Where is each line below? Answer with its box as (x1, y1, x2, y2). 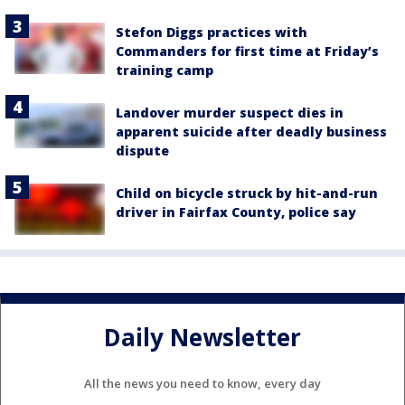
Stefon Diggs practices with (116, 24, 307, 42)
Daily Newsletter (104, 320, 301, 353)
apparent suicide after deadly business (116, 123, 387, 141)
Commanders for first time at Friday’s (116, 42, 379, 61)
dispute (116, 142, 169, 160)
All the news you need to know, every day (84, 375, 321, 392)
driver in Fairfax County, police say (116, 203, 356, 221)
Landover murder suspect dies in (116, 104, 344, 122)
